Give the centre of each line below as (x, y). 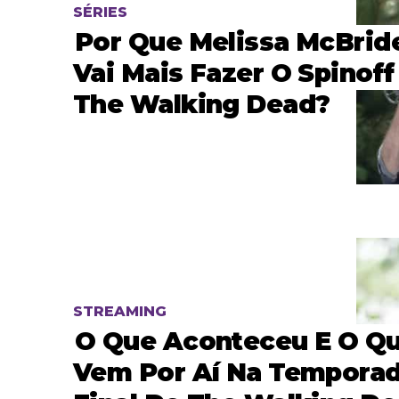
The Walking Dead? (202, 104)
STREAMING (120, 312)
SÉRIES (100, 12)
